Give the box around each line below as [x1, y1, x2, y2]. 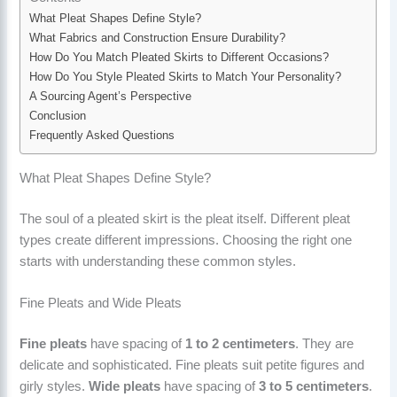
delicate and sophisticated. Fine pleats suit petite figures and [19, 357, 365, 372]
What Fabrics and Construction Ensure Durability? [29, 31, 286, 45]
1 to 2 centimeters [185, 336, 296, 351]
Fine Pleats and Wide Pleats [19, 296, 183, 311]
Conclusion [29, 109, 87, 123]
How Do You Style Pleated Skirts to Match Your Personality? [29, 70, 342, 84]
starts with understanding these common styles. [19, 253, 297, 269]
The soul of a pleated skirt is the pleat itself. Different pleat [19, 211, 351, 226]
